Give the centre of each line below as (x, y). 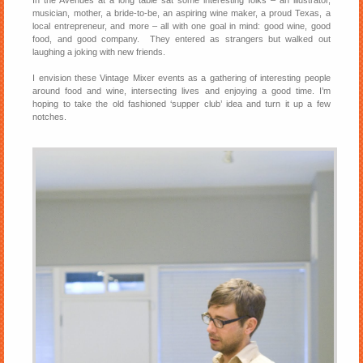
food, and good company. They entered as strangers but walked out (181, 39)
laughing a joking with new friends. (99, 52)
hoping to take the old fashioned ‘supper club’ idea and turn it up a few (181, 104)
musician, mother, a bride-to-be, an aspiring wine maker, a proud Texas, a (181, 13)
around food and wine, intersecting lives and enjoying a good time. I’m (181, 91)
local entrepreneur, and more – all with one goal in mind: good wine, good (181, 26)
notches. (50, 117)
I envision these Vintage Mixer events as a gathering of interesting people (181, 78)
